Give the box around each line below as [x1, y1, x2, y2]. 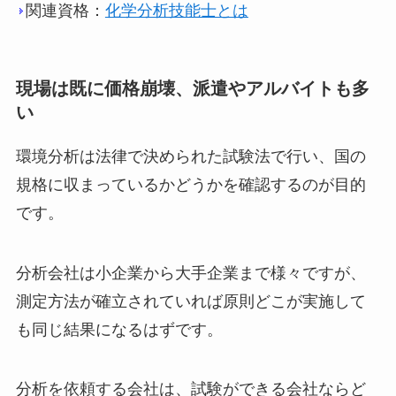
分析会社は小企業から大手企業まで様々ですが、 [15, 263, 366, 282]
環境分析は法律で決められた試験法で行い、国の [15, 147, 366, 165]
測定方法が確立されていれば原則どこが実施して [15, 292, 366, 310]
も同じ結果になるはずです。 [15, 320, 223, 339]
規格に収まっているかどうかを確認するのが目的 [15, 175, 366, 194]
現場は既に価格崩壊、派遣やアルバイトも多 [15, 79, 369, 98]
